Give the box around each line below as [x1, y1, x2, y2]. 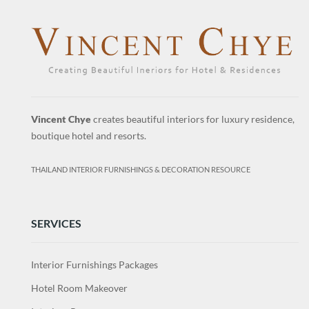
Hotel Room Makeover [31, 281, 128, 294]
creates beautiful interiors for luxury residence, [91, 112, 295, 125]
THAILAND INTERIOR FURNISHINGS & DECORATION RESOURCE [31, 165, 250, 174]
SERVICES [31, 216, 81, 230]
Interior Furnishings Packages [31, 258, 158, 270]
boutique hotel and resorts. [31, 129, 146, 141]
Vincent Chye [31, 112, 91, 125]
